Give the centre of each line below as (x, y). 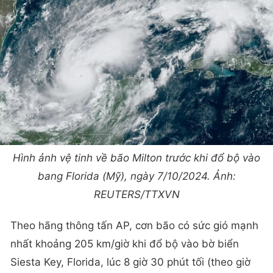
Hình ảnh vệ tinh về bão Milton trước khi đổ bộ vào (136, 158)
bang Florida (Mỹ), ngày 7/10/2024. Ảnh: (136, 176)
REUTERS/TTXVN (136, 194)
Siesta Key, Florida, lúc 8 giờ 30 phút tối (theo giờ (130, 262)
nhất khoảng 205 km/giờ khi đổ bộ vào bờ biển (125, 244)
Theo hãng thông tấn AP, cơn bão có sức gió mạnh (134, 226)
